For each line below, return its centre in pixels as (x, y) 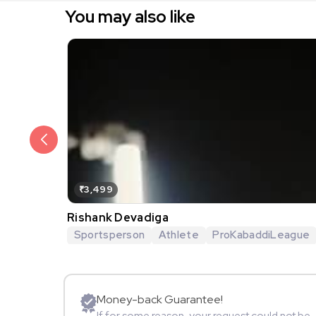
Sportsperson (109, 235)
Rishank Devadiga (118, 217)
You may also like (130, 16)
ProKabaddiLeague (261, 235)
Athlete (178, 235)
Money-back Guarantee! (160, 300)
